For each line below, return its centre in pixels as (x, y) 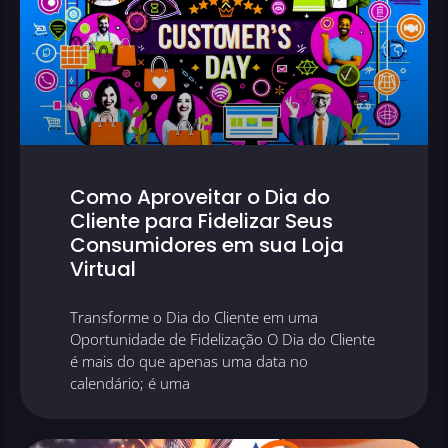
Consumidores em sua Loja (207, 245)
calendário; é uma (130, 383)
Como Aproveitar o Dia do (200, 197)
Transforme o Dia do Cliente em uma (194, 317)
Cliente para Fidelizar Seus (201, 221)
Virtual (103, 269)
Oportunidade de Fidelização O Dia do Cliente (222, 339)
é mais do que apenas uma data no (189, 361)
